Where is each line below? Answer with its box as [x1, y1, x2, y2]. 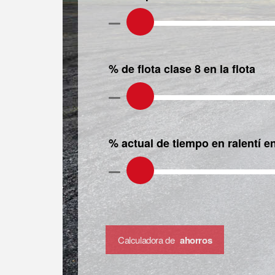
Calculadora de [118, 233, 177, 246]
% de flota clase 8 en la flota [109, 61, 255, 77]
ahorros [180, 233, 212, 247]
